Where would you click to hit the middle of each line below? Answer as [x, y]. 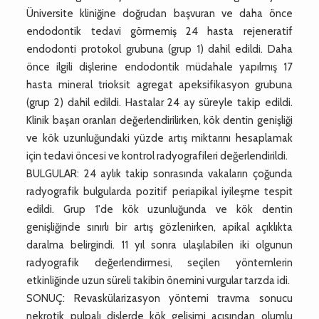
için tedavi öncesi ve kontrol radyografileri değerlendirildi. [157, 156]
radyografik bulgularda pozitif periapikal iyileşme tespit [159, 191]
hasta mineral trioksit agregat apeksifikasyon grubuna [159, 84]
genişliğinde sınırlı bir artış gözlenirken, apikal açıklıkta [159, 227]
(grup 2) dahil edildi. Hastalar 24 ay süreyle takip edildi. [159, 102]
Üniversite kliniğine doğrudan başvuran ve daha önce [159, 13]
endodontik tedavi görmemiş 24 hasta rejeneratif [159, 31]
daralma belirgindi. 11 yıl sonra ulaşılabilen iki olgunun [159, 245]
